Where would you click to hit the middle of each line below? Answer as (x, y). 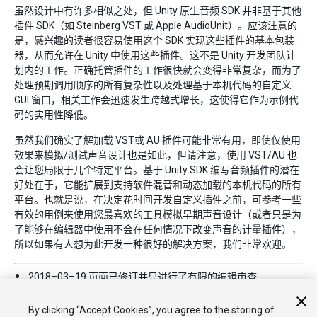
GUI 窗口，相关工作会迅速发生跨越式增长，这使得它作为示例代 (156, 99)
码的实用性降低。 (54, 114)
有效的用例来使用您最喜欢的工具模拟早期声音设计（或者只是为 (158, 214)
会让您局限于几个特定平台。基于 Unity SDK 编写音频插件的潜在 (157, 169)
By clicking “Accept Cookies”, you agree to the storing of (151, 310)
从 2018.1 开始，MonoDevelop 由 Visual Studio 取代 (143, 293)
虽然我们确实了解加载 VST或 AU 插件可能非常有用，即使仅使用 (157, 140)
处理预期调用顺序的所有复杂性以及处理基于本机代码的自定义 (153, 85)
